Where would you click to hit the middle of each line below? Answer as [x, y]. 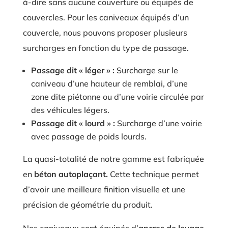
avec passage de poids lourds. [89, 136]
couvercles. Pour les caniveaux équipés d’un [106, 17]
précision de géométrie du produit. [88, 205]
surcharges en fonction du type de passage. [106, 48]
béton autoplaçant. [71, 174]
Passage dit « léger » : [73, 70]
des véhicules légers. [70, 110]
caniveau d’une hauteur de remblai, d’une [109, 83]
